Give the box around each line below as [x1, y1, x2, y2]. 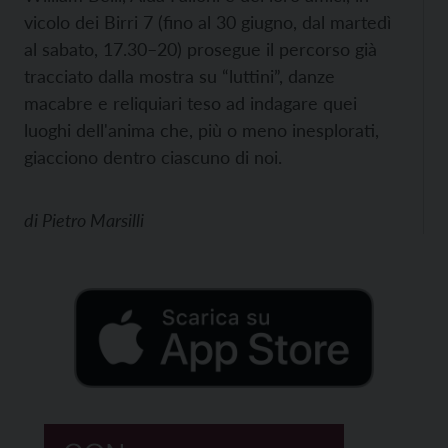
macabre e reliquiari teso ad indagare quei [24, 91, 357, 114]
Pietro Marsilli [42, 208, 144, 231]
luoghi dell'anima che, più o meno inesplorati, [24, 118, 379, 141]
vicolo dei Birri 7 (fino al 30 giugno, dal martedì [24, 10, 391, 33]
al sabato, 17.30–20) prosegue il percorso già [24, 37, 377, 60]
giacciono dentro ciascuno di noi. [24, 145, 282, 168]
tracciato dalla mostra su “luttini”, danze [24, 64, 335, 87]
